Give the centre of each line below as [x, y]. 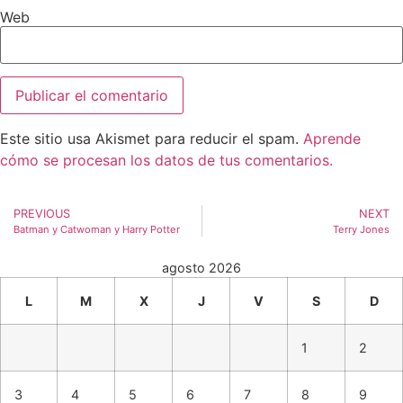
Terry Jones [361, 230]
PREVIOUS [42, 214]
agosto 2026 [201, 268]
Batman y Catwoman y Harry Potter [97, 230]
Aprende [332, 138]
